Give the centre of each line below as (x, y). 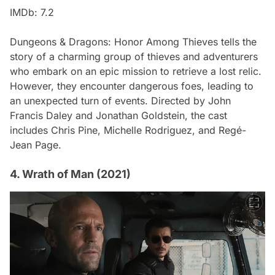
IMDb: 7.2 (32, 12)
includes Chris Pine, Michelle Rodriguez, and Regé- (128, 130)
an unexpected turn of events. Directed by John (120, 100)
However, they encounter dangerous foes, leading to (132, 86)
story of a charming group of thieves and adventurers (134, 56)
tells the (237, 41)
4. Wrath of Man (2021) (70, 174)
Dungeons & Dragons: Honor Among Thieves (114, 41)
